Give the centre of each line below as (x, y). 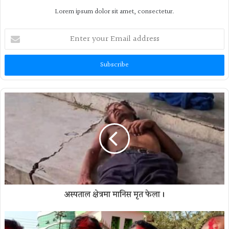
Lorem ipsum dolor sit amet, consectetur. (114, 12)
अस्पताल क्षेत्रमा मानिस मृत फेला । (114, 195)
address (15, 65)
